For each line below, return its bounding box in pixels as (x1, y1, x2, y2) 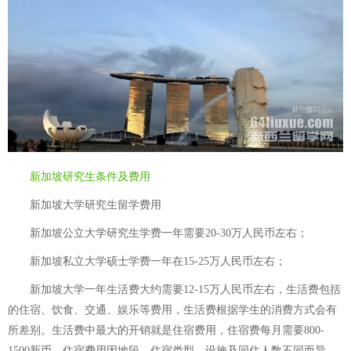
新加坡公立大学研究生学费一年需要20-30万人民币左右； (8, 227, 308, 239)
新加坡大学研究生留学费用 (8, 199, 161, 211)
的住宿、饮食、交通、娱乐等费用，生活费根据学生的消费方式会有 (8, 304, 337, 316)
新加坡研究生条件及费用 (30, 171, 150, 183)
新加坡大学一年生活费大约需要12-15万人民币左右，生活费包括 (8, 284, 341, 295)
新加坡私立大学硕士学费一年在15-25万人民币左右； (8, 255, 286, 267)
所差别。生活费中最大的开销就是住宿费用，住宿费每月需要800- (8, 324, 324, 336)
